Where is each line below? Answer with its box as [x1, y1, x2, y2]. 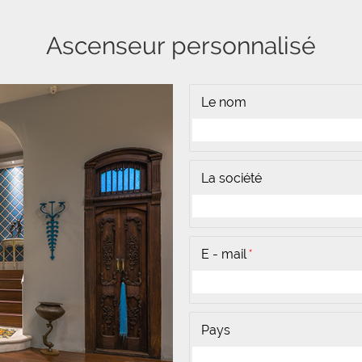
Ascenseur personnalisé [46, 32, 316, 60]
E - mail [201, 246, 246, 262]
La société [201, 170, 262, 186]
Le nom [201, 95, 246, 110]
